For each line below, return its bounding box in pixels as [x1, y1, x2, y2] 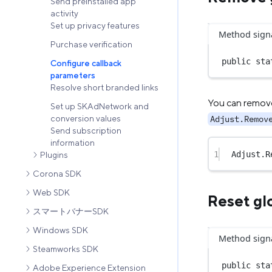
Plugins [40, 150, 68, 160]
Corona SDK [33, 169, 81, 179]
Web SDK [33, 188, 70, 198]
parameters [50, 70, 95, 81]
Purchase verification [50, 39, 132, 50]
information [50, 138, 95, 148]
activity [50, 8, 78, 19]
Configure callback [50, 58, 121, 69]
